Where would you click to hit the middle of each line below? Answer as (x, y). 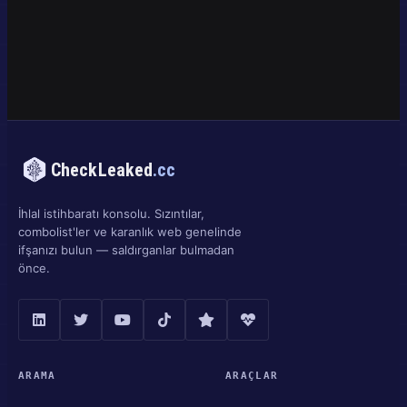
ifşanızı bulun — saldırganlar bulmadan (126, 249)
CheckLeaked (102, 169)
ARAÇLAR (252, 375)
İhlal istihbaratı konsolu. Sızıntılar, (111, 213)
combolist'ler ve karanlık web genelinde (130, 231)
